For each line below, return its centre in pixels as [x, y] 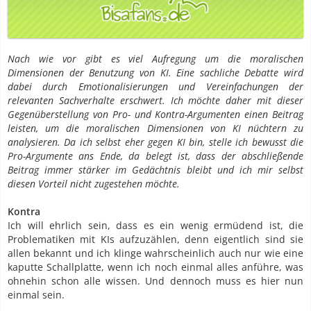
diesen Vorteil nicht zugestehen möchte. [94, 184]
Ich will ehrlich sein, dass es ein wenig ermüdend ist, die [155, 226]
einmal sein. [36, 295]
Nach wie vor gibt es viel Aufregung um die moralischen [155, 59]
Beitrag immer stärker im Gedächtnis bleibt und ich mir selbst [155, 170]
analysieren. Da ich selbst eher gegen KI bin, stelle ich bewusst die [155, 142]
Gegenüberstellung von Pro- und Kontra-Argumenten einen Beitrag [155, 115]
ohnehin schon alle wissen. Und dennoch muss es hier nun [155, 281]
